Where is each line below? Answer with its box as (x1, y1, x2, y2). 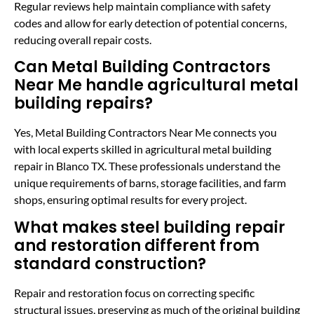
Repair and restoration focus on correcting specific (14, 285, 254, 299)
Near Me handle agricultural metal (14, 74, 299, 97)
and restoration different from (14, 234, 259, 257)
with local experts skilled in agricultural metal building (14, 142, 271, 156)
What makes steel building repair (14, 216, 285, 238)
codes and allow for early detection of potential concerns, (14, 15, 287, 29)
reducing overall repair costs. (14, 32, 151, 46)
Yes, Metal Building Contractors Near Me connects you (14, 125, 277, 139)
